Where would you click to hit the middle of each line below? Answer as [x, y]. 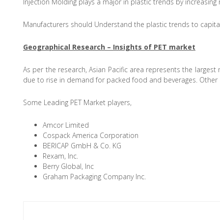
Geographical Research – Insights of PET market [109, 47]
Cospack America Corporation [91, 135]
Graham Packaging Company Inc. [94, 176]
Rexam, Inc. [60, 156]
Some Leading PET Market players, [77, 102]
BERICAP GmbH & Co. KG [82, 145]
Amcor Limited [66, 125]
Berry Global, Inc [68, 166]
